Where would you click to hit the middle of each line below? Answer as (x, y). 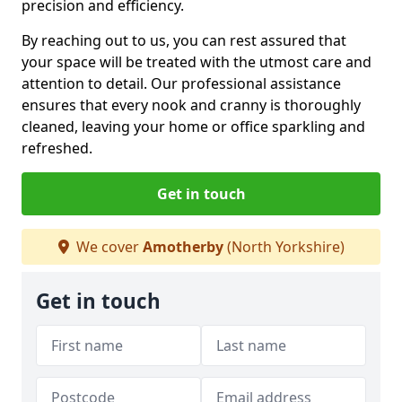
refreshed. (57, 148)
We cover (107, 246)
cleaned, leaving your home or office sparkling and (193, 126)
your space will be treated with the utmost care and (197, 61)
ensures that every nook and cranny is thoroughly (191, 105)
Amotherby (183, 246)
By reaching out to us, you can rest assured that (184, 40)
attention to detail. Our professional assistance (181, 83)
